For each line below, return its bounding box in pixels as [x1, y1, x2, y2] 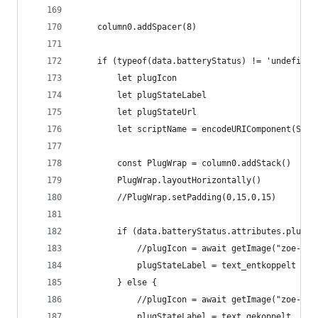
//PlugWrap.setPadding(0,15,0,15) [117, 192, 276, 202]
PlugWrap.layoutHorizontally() [117, 175, 261, 185]
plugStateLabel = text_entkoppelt [137, 261, 296, 270]
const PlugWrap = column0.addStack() [117, 158, 291, 168]
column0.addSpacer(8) [97, 22, 197, 32]
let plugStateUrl [117, 107, 197, 117]
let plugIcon [117, 73, 177, 83]
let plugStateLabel [117, 90, 207, 100]
